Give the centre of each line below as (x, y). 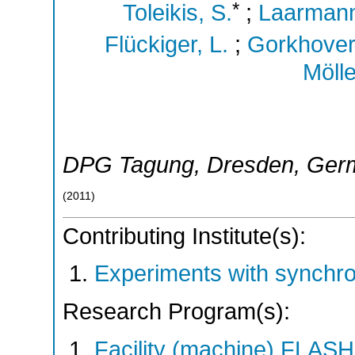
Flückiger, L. (166, 44)
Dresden (250, 165)
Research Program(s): (176, 311)
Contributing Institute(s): (184, 236)
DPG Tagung (128, 165)
